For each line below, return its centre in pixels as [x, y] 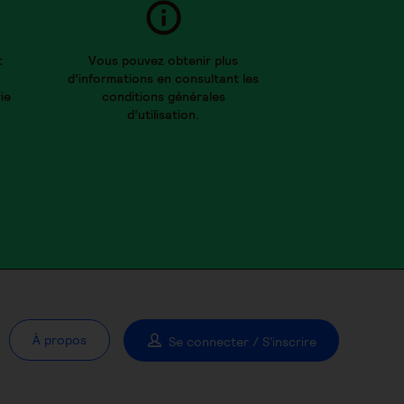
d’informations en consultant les [163, 79]
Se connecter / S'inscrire [243, 342]
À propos [59, 340]
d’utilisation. [163, 115]
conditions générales [163, 97]
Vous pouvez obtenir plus [163, 61]
